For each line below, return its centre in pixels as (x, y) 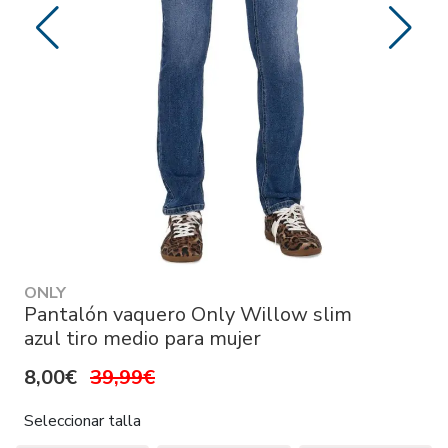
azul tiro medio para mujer (142, 339)
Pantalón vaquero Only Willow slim (188, 315)
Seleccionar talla (82, 421)
